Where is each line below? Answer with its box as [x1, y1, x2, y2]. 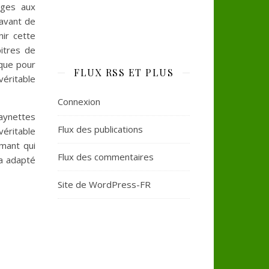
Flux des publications [58, 123, 143, 135]
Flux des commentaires [58, 151, 154, 163]
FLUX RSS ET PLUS [74, 66, 174, 79]
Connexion [58, 95, 100, 107]
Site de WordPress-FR [58, 178, 151, 190]
